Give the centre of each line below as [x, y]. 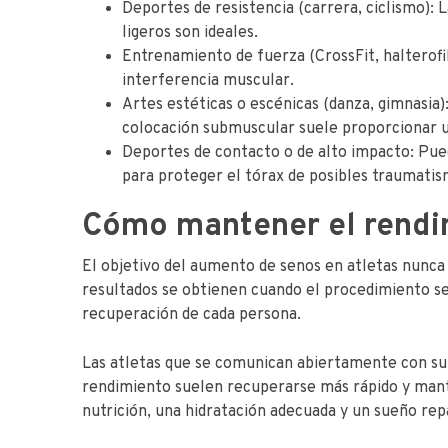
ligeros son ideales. [190, 33]
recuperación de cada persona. [191, 315]
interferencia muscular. [208, 81]
